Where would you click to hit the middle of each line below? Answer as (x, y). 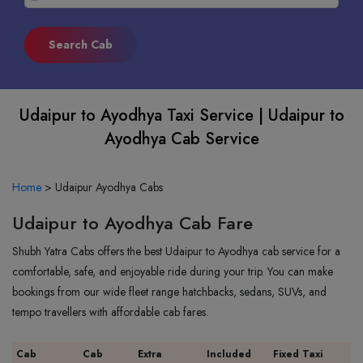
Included (229, 354)
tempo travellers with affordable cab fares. (110, 312)
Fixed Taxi (298, 354)
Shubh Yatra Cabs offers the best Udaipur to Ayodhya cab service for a (176, 251)
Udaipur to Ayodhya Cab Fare (132, 223)
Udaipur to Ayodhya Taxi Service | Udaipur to (181, 115)
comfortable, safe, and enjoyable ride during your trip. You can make (173, 271)
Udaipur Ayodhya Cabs (109, 187)
